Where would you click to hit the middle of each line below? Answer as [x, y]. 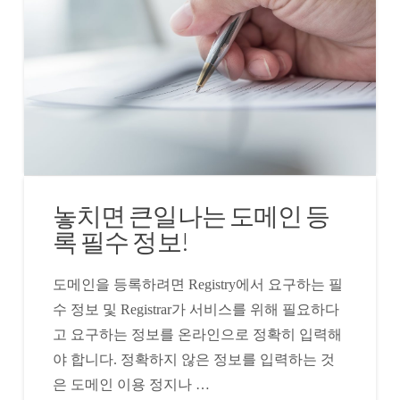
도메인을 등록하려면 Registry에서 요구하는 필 [198, 285]
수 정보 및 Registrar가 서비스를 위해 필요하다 [196, 310]
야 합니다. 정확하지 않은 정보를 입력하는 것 [194, 360]
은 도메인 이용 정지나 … [132, 385]
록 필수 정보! [121, 242]
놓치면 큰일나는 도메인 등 [191, 216]
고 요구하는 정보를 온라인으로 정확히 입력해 [198, 335]
